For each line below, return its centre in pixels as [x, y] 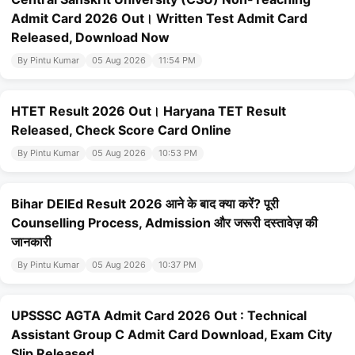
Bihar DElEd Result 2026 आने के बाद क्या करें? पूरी [145, 204]
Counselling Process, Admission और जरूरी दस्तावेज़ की [164, 223]
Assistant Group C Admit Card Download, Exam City [172, 335]
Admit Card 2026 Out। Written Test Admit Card [159, 19]
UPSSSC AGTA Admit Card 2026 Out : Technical [159, 316]
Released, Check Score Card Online [121, 130]
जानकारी [31, 242]
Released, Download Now [90, 38]
